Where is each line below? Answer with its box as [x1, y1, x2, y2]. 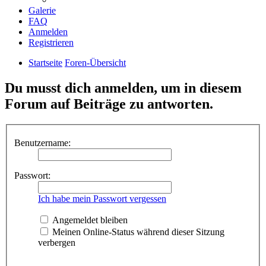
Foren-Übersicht [65, 57, 126, 68]
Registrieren [28, 37, 74, 47]
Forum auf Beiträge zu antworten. [5, 96, 213, 112]
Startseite [28, 57, 62, 68]
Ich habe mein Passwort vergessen [38, 194, 166, 204]
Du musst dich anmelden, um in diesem [5, 80, 242, 96]
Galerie [28, 5, 56, 15]
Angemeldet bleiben [50, 215, 128, 226]
